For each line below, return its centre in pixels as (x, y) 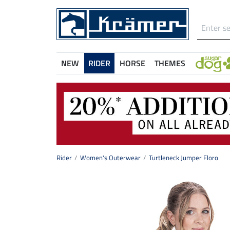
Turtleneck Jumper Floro (184, 158)
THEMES (170, 63)
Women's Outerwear (110, 158)
